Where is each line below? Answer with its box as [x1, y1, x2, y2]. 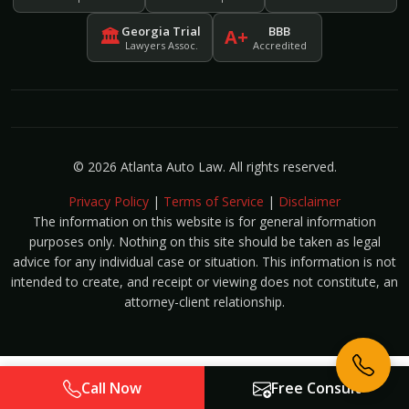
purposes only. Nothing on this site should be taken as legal [28, 233, 381, 251]
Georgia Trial [121, 22, 201, 39]
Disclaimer [278, 193, 341, 211]
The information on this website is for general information [33, 213, 376, 231]
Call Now [81, 378, 142, 398]
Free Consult [270, 378, 362, 398]
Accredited [252, 37, 307, 52]
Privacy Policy [68, 193, 149, 211]
